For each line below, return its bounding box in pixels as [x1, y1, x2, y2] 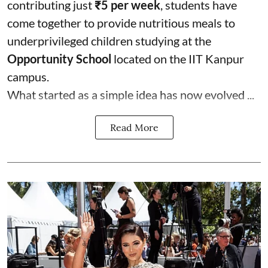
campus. [7, 69, 49, 84]
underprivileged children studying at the [7, 33, 211, 48]
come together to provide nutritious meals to [7, 16, 235, 30]
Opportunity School [7, 51, 111, 66]
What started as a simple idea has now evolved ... [7, 87, 254, 102]
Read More [109, 121, 159, 133]
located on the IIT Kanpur [111, 51, 244, 66]
